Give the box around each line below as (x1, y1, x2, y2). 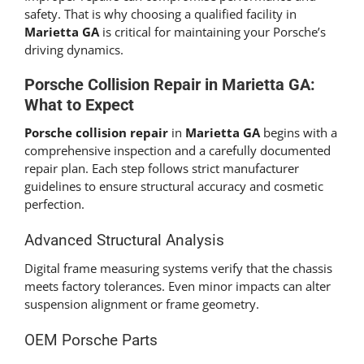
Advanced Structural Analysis (24, 231, 224, 249)
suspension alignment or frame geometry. (24, 296, 259, 313)
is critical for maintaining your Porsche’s (99, 23, 326, 40)
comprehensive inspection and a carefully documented (24, 141, 331, 158)
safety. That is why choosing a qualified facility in (24, 5, 297, 22)
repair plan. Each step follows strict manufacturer (24, 159, 299, 176)
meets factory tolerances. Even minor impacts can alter (24, 278, 331, 295)
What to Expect (24, 95, 134, 115)
